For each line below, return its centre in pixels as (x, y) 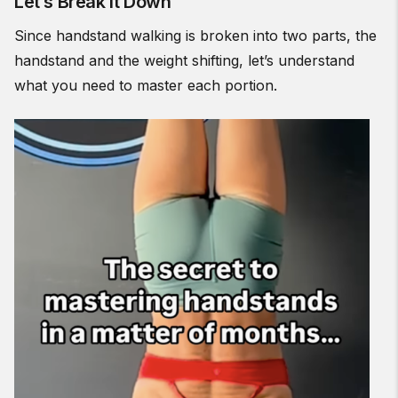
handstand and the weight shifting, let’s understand (184, 60)
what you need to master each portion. (146, 85)
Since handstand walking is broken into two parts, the (195, 36)
